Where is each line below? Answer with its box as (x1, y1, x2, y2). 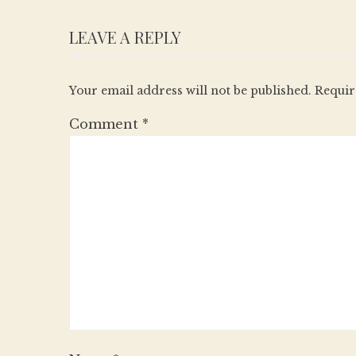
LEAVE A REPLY (69, 26, 181, 48)
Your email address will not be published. (69, 83, 311, 98)
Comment (69, 116, 142, 132)
